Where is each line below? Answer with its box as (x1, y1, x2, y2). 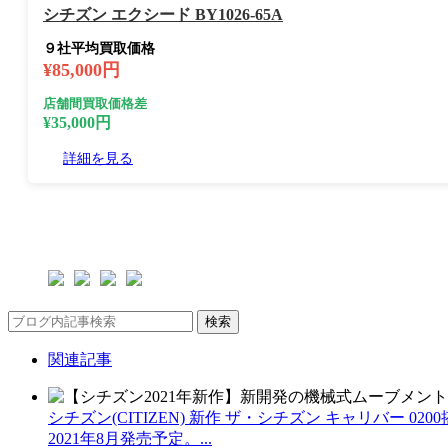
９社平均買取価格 (43, 41, 155, 57)
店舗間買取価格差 (43, 96, 147, 112)
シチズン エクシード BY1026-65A (43, 6, 283, 24)
